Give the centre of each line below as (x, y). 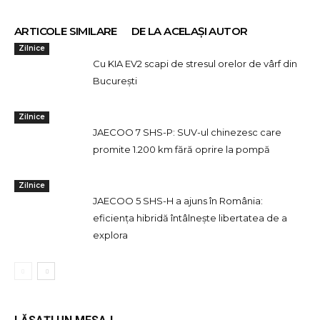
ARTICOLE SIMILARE (66, 31)
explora (110, 235)
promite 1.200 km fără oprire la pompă (181, 149)
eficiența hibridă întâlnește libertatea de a (190, 218)
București (115, 81)
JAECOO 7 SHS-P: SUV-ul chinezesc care (187, 132)
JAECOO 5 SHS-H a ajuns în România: (178, 201)
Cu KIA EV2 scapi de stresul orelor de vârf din (195, 64)
